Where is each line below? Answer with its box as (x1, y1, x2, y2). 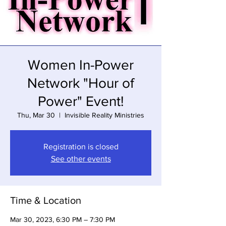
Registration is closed (43, 142, 119, 151)
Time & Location (10, 194, 81, 206)
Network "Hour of (27, 75, 134, 91)
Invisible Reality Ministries (65, 110, 144, 119)
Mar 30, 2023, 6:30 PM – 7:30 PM (10, 215, 115, 223)
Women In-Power (28, 56, 134, 73)
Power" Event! (38, 93, 124, 109)
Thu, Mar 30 (17, 110, 55, 119)
